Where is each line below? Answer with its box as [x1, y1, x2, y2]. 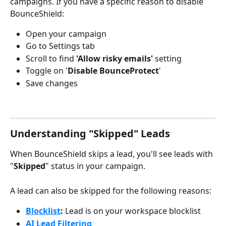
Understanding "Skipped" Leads [10, 127, 170, 141]
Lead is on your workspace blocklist [65, 205, 201, 217]
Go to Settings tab [26, 40, 95, 52]
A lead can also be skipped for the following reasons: [10, 185, 211, 196]
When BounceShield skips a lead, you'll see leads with [10, 148, 215, 160]
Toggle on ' [26, 65, 68, 77]
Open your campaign [26, 28, 106, 39]
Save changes [26, 77, 78, 89]
